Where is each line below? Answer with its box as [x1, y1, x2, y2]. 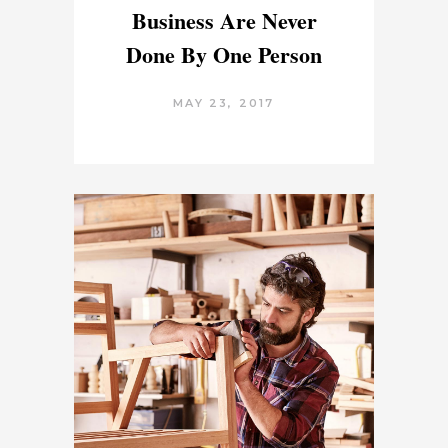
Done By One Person [126, 38, 322, 72]
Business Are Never [131, 4, 317, 38]
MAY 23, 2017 [173, 96, 275, 111]
